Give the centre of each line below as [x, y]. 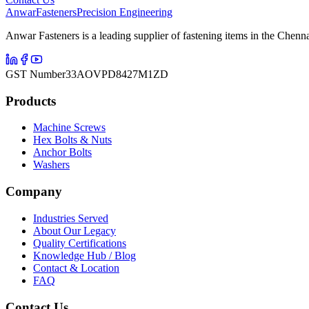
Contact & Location [76, 268]
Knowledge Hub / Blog [84, 255]
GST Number [36, 74]
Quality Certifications [80, 243]
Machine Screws [69, 128]
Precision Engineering [124, 12]
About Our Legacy [74, 230]
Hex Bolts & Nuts [72, 140]
